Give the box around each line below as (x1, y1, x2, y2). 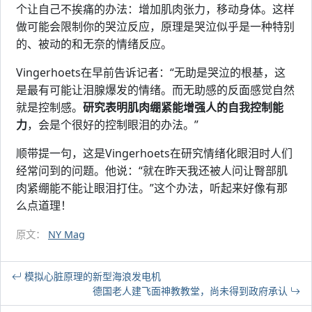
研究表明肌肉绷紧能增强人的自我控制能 (83, 100, 283, 115)
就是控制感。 (16, 100, 83, 115)
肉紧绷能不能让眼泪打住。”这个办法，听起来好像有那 (16, 180, 288, 196)
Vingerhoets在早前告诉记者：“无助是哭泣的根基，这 (16, 65, 286, 80)
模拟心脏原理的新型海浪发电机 (22, 270, 161, 283)
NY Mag (48, 228, 85, 241)
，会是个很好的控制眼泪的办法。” (27, 117, 198, 132)
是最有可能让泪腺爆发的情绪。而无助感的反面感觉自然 (16, 82, 295, 97)
